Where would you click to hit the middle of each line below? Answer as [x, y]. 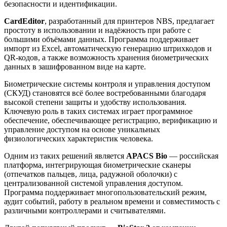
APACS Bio [147, 156]
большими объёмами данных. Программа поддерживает [101, 39]
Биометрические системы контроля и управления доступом [107, 84]
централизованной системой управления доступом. [93, 183]
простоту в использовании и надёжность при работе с [98, 30]
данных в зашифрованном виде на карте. [75, 66]
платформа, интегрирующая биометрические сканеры [98, 165]
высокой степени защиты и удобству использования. [95, 102]
